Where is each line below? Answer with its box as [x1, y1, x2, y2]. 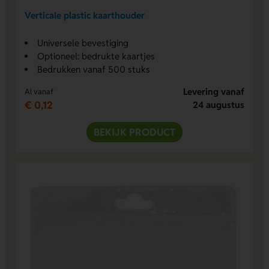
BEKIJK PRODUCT [94, 125, 175, 139]
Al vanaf [25, 86, 54, 97]
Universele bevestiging [37, 37, 129, 49]
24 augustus [192, 98, 244, 110]
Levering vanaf [183, 85, 244, 97]
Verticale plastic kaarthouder [25, 10, 145, 22]
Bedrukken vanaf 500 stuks [37, 63, 151, 75]
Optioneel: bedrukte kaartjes [37, 50, 156, 62]
